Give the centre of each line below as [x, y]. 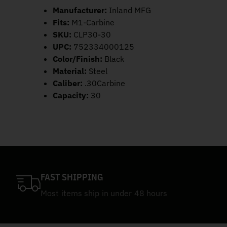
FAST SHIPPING [72, 177]
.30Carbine [104, 83]
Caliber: [68, 83]
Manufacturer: [80, 10]
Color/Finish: [78, 59]
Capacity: [71, 96]
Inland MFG [129, 10]
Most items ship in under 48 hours [104, 193]
